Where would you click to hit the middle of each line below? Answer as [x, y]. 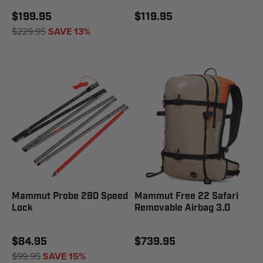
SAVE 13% [69, 31]
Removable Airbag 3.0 [182, 208]
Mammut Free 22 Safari [186, 196]
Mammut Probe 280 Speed [70, 196]
